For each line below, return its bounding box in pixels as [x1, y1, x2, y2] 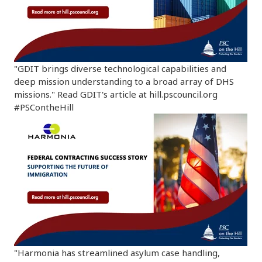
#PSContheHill [14, 101, 74, 113]
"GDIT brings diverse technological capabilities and [14, 63, 226, 75]
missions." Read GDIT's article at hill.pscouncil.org [14, 88, 218, 101]
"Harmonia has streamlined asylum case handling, [14, 247, 220, 259]
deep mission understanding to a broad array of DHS [14, 75, 234, 88]
